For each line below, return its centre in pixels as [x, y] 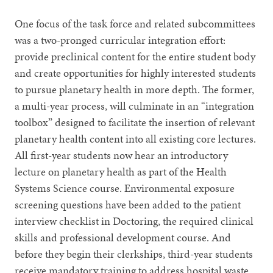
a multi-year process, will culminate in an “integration [135, 105]
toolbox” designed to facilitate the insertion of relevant [135, 122]
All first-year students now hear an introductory [122, 155]
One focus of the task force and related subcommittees [135, 23]
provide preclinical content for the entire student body [135, 56]
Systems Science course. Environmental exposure [125, 188]
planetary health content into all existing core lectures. [136, 138]
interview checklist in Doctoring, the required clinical [134, 221]
